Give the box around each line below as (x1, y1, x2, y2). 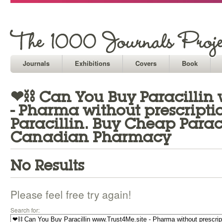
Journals (23, 58, 50, 68)
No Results (10, 157, 84, 174)
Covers (135, 58, 157, 68)
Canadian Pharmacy (10, 128, 171, 146)
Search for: (10, 206, 40, 214)
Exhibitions (75, 58, 110, 68)
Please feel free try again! (10, 187, 131, 202)
